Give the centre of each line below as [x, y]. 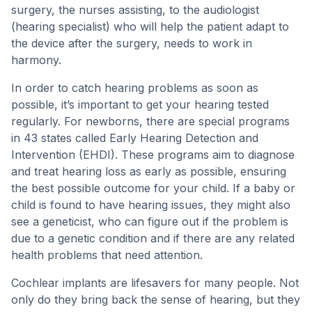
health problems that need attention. [107, 255]
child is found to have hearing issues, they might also [151, 205]
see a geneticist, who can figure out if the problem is [150, 221]
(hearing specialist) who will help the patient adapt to [150, 26]
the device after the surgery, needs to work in [132, 43]
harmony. [36, 60]
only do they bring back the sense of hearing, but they [156, 299]
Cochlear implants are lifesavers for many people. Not [155, 283]
